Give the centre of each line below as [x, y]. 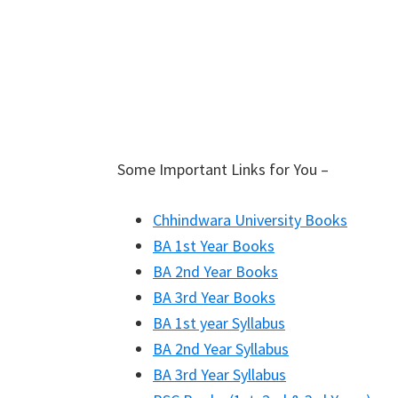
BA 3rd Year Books [214, 297]
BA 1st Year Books [214, 246]
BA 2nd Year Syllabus [221, 349]
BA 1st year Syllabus [219, 323]
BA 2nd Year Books [215, 271]
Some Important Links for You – [223, 169]
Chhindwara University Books [250, 220]
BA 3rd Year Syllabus [219, 374]
